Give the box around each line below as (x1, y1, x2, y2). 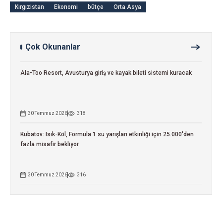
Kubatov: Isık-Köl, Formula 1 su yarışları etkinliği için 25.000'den (20, 131, 194, 138)
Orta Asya (113, 3, 141, 11)
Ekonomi (54, 3, 78, 11)
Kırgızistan (15, 3, 44, 11)
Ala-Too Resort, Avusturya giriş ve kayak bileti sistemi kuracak (20, 69, 192, 77)
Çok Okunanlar (25, 42, 80, 52)
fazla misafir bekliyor (20, 141, 79, 148)
